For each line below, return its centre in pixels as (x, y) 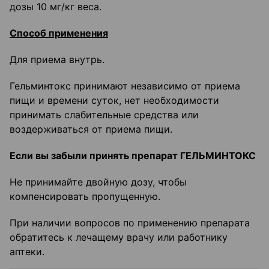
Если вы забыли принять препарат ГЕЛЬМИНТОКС (133, 156)
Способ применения (59, 33)
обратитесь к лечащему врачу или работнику (119, 237)
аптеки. (27, 252)
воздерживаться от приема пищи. (91, 129)
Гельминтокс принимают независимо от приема (125, 86)
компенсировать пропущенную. (85, 197)
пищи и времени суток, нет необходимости (114, 101)
